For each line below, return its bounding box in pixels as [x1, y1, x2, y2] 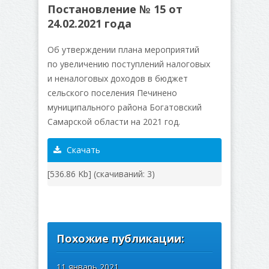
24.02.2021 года [47, 16, 131, 31]
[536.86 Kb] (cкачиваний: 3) [47, 168, 155, 180]
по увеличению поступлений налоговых [47, 58, 210, 70]
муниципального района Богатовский [47, 101, 202, 113]
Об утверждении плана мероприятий [47, 44, 199, 56]
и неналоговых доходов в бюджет [47, 73, 188, 85]
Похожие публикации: [56, 231, 184, 246]
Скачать [64, 144, 100, 156]
